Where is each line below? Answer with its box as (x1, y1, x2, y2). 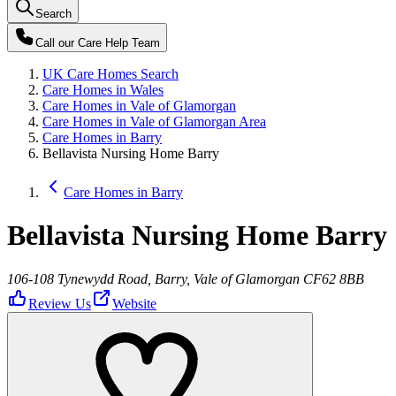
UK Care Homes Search (42, 66, 179, 81)
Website (112, 295, 156, 311)
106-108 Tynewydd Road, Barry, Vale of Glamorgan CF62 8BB (7, 270, 364, 286)
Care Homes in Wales (42, 82, 164, 97)
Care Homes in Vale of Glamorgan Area (42, 114, 266, 129)
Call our (35, 36, 78, 49)
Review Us (28, 295, 91, 311)
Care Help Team (78, 36, 160, 49)
